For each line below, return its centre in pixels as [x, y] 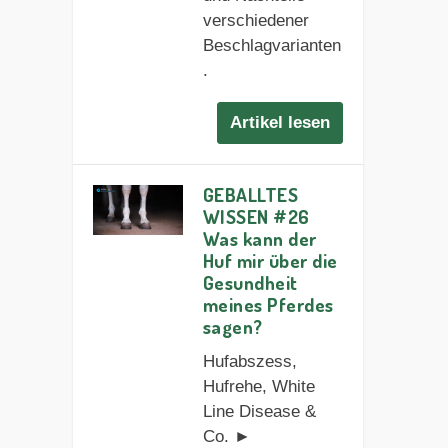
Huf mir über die [270, 260]
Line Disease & [259, 411]
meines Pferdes [268, 304]
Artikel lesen [280, 122]
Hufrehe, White [258, 386]
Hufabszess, [249, 361]
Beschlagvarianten [271, 45]
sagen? [232, 326]
